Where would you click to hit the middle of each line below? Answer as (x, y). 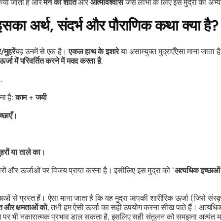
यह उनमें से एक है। (42, 51)
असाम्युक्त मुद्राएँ (152, 51)
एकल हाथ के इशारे (94, 51)
